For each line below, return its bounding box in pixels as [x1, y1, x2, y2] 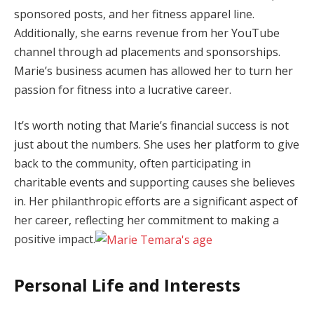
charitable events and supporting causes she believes [14, 175, 295, 191]
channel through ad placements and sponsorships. [14, 43, 280, 60]
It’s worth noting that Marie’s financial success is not [14, 118, 289, 134]
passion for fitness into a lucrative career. [14, 81, 231, 97]
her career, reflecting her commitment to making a [14, 212, 279, 228]
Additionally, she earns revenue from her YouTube [14, 25, 280, 41]
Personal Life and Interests [14, 273, 240, 296]
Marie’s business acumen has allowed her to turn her [14, 62, 293, 78]
